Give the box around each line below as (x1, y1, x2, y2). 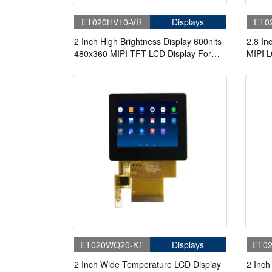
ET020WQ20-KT (80, 239, 144, 251)
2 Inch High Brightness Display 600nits (74, 35, 222, 47)
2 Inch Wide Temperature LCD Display (74, 258, 221, 271)
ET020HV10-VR (81, 15, 143, 28)
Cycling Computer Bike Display (74, 59, 192, 72)
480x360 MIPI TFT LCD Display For (74, 47, 211, 59)
